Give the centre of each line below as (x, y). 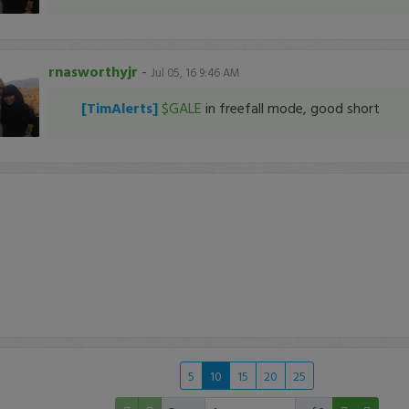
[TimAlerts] (121, 108)
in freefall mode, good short (290, 108)
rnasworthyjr (93, 71)
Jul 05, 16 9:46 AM (195, 73)
